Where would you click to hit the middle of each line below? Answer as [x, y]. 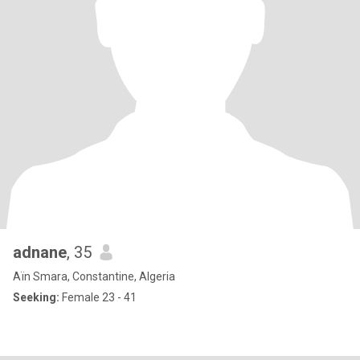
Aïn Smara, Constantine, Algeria [94, 276]
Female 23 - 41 [98, 297]
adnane [40, 252]
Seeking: [36, 297]
